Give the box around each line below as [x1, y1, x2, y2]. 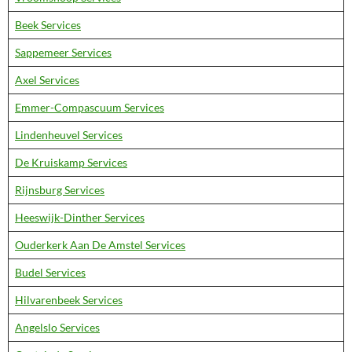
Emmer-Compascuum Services [15, 101, 164, 114]
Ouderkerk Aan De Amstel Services [15, 238, 185, 251]
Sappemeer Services [15, 46, 112, 59]
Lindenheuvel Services [15, 128, 123, 141]
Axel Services [15, 73, 79, 86]
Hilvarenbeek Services [15, 293, 123, 306]
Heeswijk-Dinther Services [15, 211, 145, 224]
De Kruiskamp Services [15, 156, 127, 169]
